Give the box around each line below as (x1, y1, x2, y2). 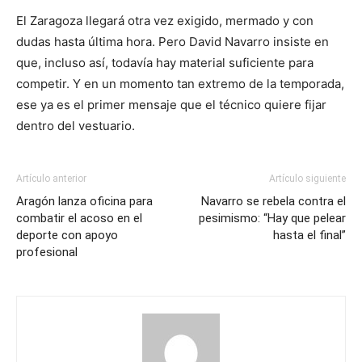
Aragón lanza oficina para (16, 193, 153, 208)
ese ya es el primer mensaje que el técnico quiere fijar (16, 96, 326, 112)
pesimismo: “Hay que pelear (199, 210, 346, 225)
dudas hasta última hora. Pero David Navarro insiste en (16, 33, 329, 49)
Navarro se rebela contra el (201, 193, 346, 208)
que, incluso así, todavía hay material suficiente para (16, 54, 314, 70)
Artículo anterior (16, 172, 86, 184)
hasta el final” (273, 227, 346, 242)
